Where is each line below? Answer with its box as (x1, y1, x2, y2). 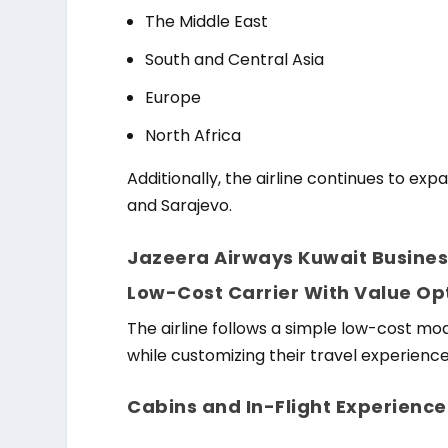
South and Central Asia (145, 47, 325, 71)
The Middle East (145, 9, 269, 33)
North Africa (145, 124, 242, 148)
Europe (145, 86, 202, 110)
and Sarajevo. (127, 194, 233, 218)
